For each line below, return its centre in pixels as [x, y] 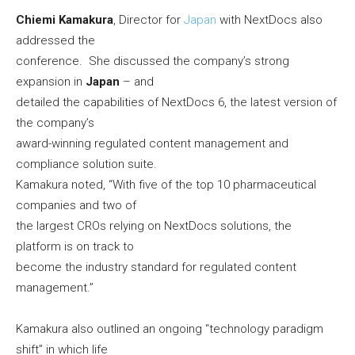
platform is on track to [75, 247]
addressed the [55, 41]
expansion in [51, 82]
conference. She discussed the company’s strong [153, 61]
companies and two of [76, 206]
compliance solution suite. [86, 164]
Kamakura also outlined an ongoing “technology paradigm [170, 329]
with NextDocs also [269, 20]
